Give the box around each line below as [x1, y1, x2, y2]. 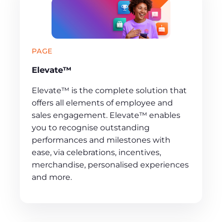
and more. [32, 172, 72, 182]
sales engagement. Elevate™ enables [32, 110, 180, 120]
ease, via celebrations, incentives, [32, 147, 161, 157]
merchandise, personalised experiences [32, 160, 189, 169]
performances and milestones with [32, 135, 170, 145]
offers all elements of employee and [32, 98, 173, 108]
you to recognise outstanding [32, 122, 150, 132]
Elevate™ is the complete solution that [32, 85, 187, 95]
